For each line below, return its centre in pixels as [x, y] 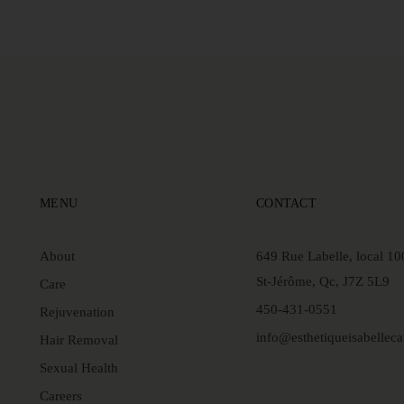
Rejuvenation [77, 312]
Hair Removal [79, 340]
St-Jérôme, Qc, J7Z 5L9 [323, 281]
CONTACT [286, 203]
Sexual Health [79, 368]
